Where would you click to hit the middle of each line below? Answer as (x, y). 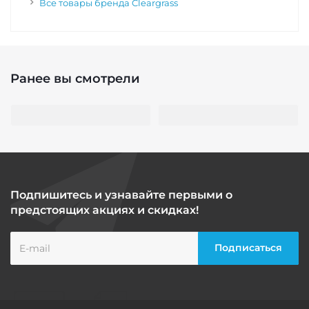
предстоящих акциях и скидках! (104, 210)
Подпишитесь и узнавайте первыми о (121, 195)
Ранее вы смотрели (75, 78)
